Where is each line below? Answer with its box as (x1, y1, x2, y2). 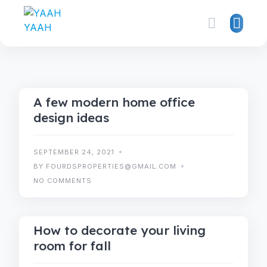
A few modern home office (33, 94, 195, 110)
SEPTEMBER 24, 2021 (33, 148, 114, 156)
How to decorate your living (33, 222, 206, 238)
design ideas (33, 110, 109, 125)
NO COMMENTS (33, 176, 92, 185)
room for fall (33, 238, 111, 253)
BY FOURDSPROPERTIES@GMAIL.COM (33, 162, 176, 170)
